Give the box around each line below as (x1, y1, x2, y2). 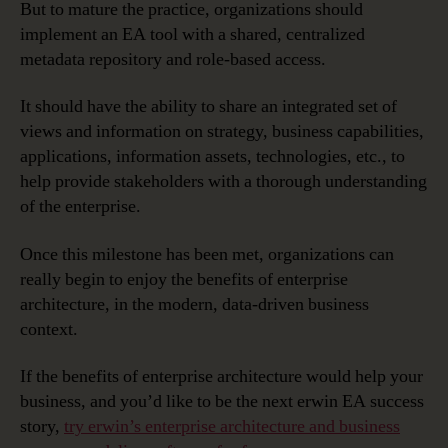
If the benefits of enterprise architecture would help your (20, 365, 423, 389)
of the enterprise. (20, 195, 141, 219)
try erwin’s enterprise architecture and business (64, 415, 400, 439)
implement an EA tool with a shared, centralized (20, 22, 365, 46)
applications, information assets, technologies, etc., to (20, 145, 405, 169)
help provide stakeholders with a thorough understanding (20, 170, 427, 194)
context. (20, 317, 78, 341)
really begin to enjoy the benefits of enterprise (20, 267, 348, 291)
